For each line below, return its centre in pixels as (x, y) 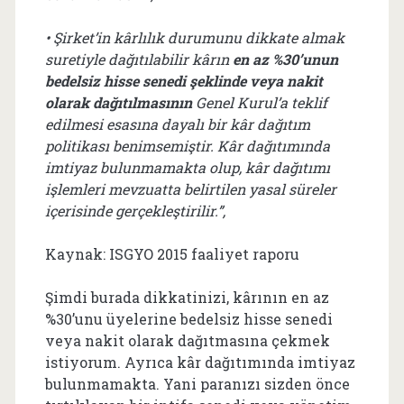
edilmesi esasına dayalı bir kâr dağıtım (177, 124)
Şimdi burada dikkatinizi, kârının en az (187, 297)
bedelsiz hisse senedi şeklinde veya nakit (184, 81)
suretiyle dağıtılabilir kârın (138, 59)
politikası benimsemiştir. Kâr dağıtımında (187, 146)
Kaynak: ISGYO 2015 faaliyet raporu (172, 254)
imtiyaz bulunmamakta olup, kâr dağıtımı (187, 167)
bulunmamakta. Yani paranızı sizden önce (197, 384)
